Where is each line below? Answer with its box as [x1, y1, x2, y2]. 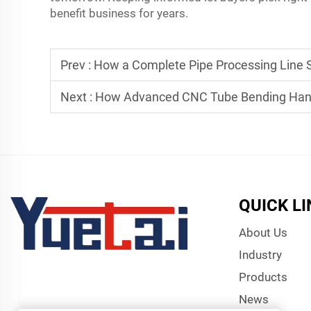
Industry [238, 248, 282, 262]
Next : [60, 90, 95, 104]
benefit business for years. [50, 6, 191, 20]
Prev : [60, 58, 94, 72]
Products [238, 270, 287, 284]
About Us [238, 226, 287, 239]
